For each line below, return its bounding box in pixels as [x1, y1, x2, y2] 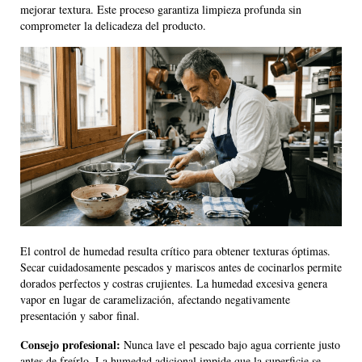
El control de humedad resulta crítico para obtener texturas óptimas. [20, 243, 330, 259]
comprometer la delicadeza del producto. [20, 18, 206, 34]
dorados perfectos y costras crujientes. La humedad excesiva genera [20, 276, 327, 292]
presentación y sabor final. [20, 308, 140, 324]
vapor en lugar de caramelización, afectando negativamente [20, 292, 290, 308]
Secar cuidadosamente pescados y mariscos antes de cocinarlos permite [20, 259, 342, 276]
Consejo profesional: [20, 336, 120, 354]
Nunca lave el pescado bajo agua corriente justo [120, 337, 340, 353]
